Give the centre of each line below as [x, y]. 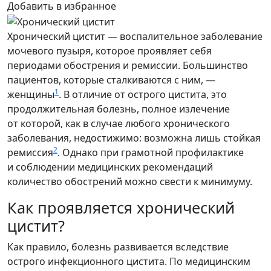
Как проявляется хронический [121, 207]
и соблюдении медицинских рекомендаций [110, 167]
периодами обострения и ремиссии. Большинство [128, 65]
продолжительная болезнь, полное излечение [119, 109]
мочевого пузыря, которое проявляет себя [109, 51]
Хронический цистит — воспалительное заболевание [135, 36]
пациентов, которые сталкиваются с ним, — [111, 80]
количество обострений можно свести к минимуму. [130, 181]
